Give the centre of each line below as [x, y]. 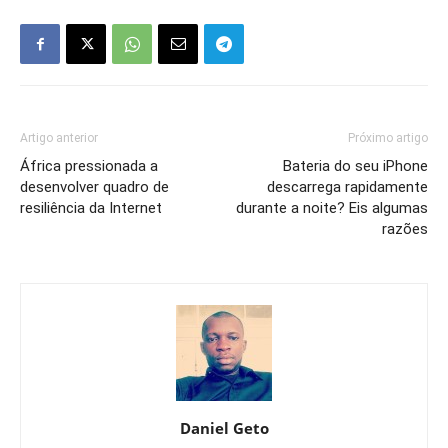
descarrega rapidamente [347, 187]
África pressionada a [89, 166]
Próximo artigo [388, 138]
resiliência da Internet [91, 208]
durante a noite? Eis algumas [332, 208]
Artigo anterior [59, 138]
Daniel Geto [224, 428]
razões [405, 229]
